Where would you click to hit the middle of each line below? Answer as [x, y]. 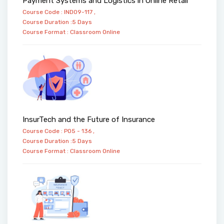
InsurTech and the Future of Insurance [89, 119]
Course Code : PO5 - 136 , [58, 131]
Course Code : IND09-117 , [59, 12]
